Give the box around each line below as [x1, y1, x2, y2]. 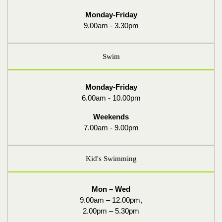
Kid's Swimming [85, 155, 137, 163]
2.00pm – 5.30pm [83, 207, 139, 215]
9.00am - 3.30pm [83, 21, 139, 30]
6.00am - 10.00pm [81, 94, 141, 102]
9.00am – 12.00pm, [80, 196, 142, 204]
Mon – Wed [92, 185, 130, 193]
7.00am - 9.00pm [83, 123, 139, 132]
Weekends [93, 112, 129, 121]
